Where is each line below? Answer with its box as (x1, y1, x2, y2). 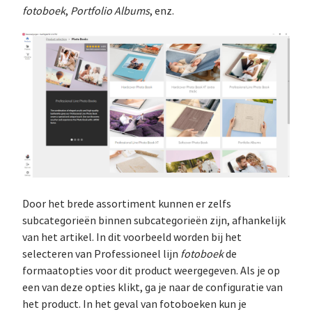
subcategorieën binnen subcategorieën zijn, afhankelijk (22, 214, 286, 228)
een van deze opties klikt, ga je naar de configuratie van (22, 281, 283, 295)
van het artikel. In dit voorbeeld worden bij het (22, 231, 242, 244)
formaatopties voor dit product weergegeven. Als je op (22, 264, 280, 278)
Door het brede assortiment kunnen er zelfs (22, 197, 231, 211)
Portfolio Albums (70, 4, 150, 18)
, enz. (150, 4, 174, 18)
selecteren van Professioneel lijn (22, 247, 180, 261)
